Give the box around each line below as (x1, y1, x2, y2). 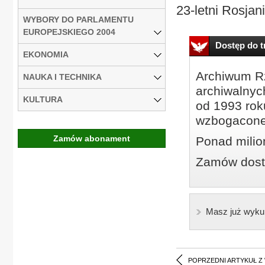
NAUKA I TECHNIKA (23, 72, 102, 82)
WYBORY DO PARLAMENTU (23, 14, 134, 24)
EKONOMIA (23, 49, 69, 59)
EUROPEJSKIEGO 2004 (23, 27, 115, 37)
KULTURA (23, 94, 63, 104)
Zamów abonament (53, 133, 130, 143)
